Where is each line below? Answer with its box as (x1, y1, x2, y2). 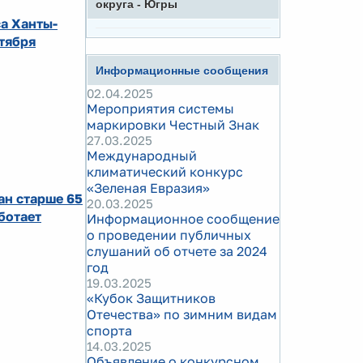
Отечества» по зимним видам (87, 306, 277, 322)
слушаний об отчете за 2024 (87, 243, 267, 259)
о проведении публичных (87, 227, 251, 243)
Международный (87, 147, 197, 164)
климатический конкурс (87, 164, 243, 180)
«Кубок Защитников (87, 290, 216, 306)
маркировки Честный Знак (87, 117, 259, 133)
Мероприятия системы (87, 100, 234, 117)
